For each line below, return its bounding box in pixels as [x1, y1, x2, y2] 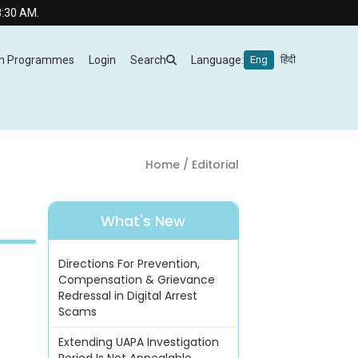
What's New [101, 211, 186, 232]
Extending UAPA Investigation [58, 334, 219, 351]
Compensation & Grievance [58, 272, 215, 288]
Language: [191, 54, 244, 66]
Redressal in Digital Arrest [58, 288, 197, 304]
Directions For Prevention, [58, 256, 200, 272]
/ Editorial [179, 156, 239, 173]
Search [130, 54, 166, 66]
